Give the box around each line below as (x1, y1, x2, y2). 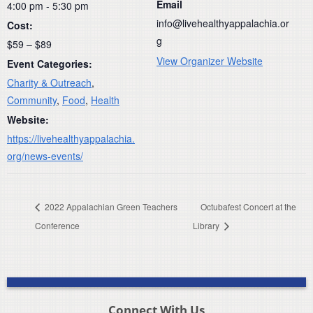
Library (192, 219, 221, 232)
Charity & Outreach (7, 75, 92, 89)
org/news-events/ (7, 148, 83, 163)
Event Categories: (7, 56, 92, 71)
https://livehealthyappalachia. (7, 131, 135, 145)
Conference (35, 219, 80, 232)
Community (7, 92, 57, 107)
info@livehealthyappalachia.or (156, 15, 289, 30)
